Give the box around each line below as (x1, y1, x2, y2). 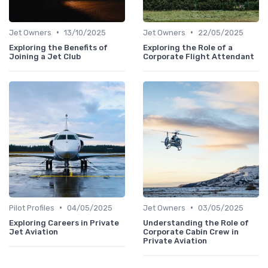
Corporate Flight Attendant (143, 51, 254, 61)
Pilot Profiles (9, 203, 54, 212)
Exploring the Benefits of (9, 42, 108, 52)
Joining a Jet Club (9, 51, 81, 61)
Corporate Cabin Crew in (143, 227, 239, 236)
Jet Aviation (9, 227, 58, 236)
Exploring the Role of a (143, 42, 233, 52)
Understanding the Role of (143, 218, 249, 227)
